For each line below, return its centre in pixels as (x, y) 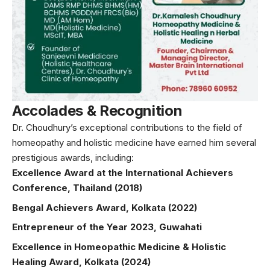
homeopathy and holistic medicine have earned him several (134, 143)
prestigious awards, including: (73, 158)
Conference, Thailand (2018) (77, 188)
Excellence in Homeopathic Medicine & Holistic (119, 246)
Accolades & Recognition (97, 111)
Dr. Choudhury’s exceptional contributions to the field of (127, 128)
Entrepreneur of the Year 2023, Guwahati (107, 227)
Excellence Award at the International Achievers (123, 173)
